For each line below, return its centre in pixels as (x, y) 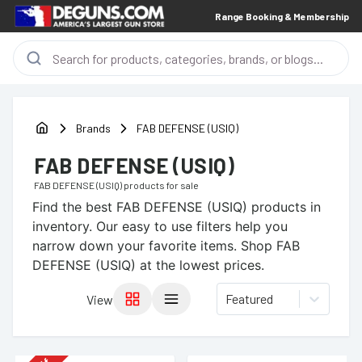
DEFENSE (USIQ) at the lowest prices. (148, 265)
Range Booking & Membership (282, 16)
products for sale (160, 185)
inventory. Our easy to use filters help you (160, 226)
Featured (249, 299)
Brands (93, 128)
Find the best (74, 207)
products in (284, 207)
